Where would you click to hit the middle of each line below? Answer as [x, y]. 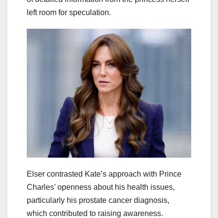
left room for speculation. [69, 12]
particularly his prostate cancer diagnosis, [98, 200]
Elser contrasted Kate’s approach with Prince [104, 174]
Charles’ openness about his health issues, [101, 187]
